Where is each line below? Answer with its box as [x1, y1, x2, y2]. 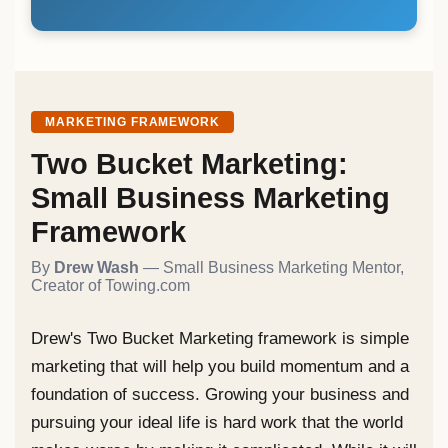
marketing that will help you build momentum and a [31, 356, 409, 376]
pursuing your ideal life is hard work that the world [31, 412, 403, 432]
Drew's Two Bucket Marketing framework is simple [31, 328, 409, 348]
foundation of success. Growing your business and [31, 384, 409, 404]
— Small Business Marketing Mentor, [139, 258, 404, 276]
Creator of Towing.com [31, 276, 190, 294]
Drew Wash [54, 258, 139, 276]
